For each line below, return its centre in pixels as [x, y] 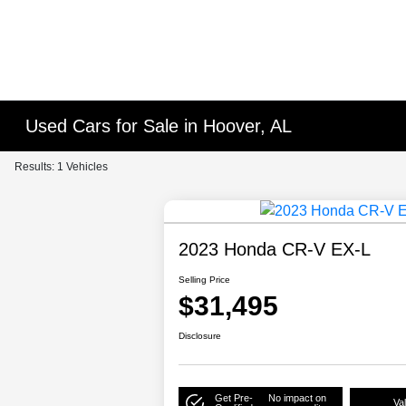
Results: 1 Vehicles [61, 167]
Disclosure [200, 336]
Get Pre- [233, 397]
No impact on [298, 397]
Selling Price [205, 280]
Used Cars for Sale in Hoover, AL [159, 126]
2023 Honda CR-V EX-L [275, 250]
